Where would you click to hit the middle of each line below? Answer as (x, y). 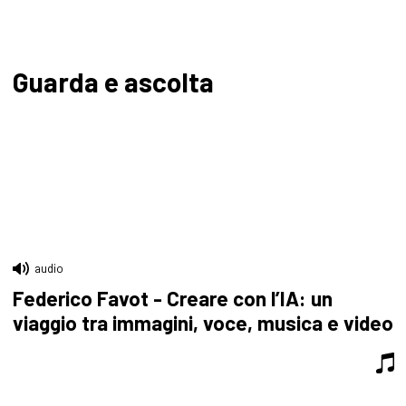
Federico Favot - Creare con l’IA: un (172, 298)
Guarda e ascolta (113, 81)
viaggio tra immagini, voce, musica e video (203, 323)
